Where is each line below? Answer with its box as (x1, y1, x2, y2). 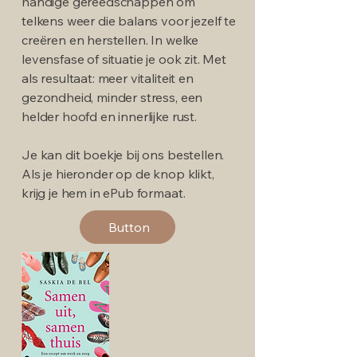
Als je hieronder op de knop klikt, (22, 165, 214, 182)
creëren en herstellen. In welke (22, 31, 199, 48)
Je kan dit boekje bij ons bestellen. (22, 146, 225, 163)
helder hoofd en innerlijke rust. (22, 108, 197, 124)
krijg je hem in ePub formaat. (22, 184, 186, 201)
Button (108, 218, 150, 235)
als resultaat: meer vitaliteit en (22, 69, 194, 86)
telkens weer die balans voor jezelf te (22, 12, 236, 29)
